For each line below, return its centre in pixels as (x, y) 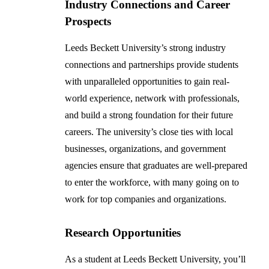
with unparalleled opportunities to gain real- (147, 82)
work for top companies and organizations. (146, 199)
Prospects (88, 22)
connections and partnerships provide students (152, 65)
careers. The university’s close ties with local (149, 132)
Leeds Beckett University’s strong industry (146, 48)
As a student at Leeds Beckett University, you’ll (156, 259)
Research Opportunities (123, 233)
